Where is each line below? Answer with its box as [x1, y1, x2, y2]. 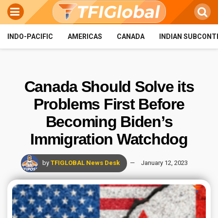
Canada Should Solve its [24, 78, 194, 95]
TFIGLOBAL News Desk [51, 159, 120, 166]
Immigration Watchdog [30, 130, 188, 148]
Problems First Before [34, 95, 184, 113]
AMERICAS [68, 33, 102, 40]
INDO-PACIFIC [7, 33, 53, 40]
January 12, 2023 [141, 159, 188, 166]
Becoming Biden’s [45, 113, 173, 130]
